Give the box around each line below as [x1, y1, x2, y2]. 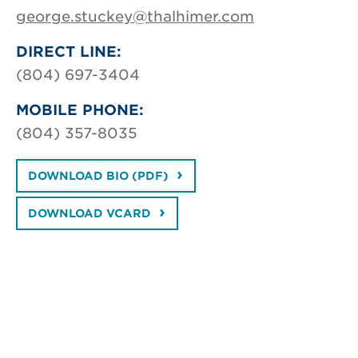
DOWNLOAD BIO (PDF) [27, 169, 169, 182]
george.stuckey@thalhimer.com [16, 8, 254, 25]
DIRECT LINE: [16, 43, 121, 60]
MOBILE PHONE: [16, 101, 144, 118]
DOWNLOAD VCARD [27, 207, 151, 220]
